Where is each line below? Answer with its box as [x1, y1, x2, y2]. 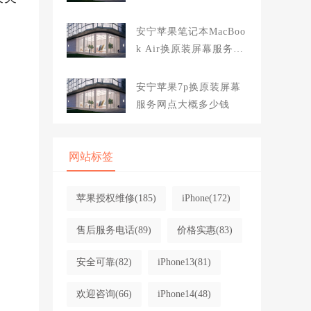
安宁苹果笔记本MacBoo [135, 26, 246, 37]
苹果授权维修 [76, 193, 135, 203]
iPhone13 [157, 257, 194, 267]
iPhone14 [157, 289, 194, 299]
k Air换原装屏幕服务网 [135, 44, 244, 54]
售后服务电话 [76, 225, 135, 235]
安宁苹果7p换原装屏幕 [135, 82, 241, 92]
